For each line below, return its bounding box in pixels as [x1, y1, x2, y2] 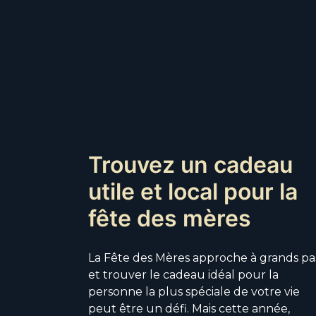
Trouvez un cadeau [88, 151, 293, 179]
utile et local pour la [88, 178, 298, 206]
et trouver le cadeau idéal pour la [88, 268, 279, 282]
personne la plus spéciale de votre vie [88, 285, 300, 299]
